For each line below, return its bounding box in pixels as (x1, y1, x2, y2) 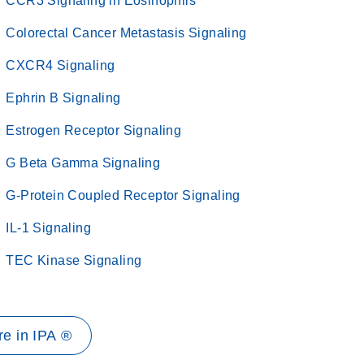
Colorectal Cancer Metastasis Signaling (6, 26, 247, 40)
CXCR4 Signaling (6, 58, 115, 72)
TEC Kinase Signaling (6, 253, 142, 267)
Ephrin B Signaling (6, 91, 121, 105)
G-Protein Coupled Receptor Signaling (6, 188, 240, 202)
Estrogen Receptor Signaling (6, 123, 182, 137)
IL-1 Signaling (6, 221, 91, 235)
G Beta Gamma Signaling (6, 156, 161, 170)
